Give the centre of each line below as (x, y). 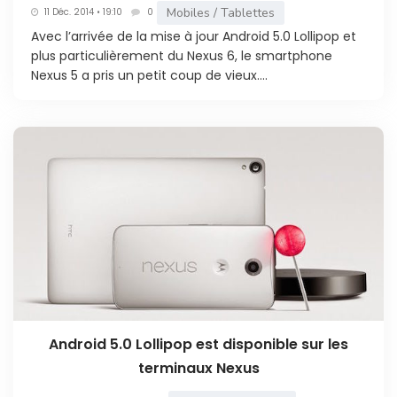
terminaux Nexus (198, 368)
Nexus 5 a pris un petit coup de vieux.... (149, 75)
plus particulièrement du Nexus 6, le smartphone (182, 55)
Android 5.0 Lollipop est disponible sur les (198, 344)
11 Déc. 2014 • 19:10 (83, 12)
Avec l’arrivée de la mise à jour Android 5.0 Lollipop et (194, 36)
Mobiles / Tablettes (221, 12)
